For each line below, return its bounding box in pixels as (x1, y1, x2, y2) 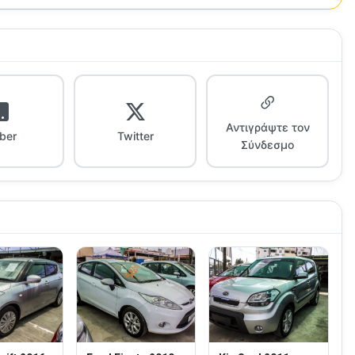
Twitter (116, 128, 154, 143)
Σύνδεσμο (241, 137, 295, 151)
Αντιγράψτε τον (225, 120, 310, 134)
